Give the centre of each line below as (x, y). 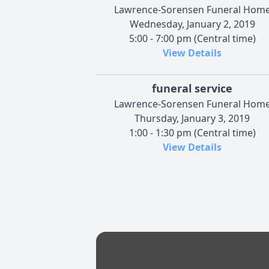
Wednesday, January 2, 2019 (192, 24)
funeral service (192, 88)
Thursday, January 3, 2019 (192, 118)
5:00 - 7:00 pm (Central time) (192, 38)
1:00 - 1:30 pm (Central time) (192, 132)
